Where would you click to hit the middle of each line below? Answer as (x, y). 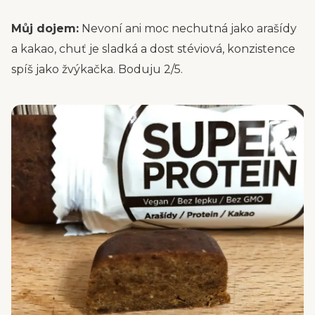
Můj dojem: (45, 28)
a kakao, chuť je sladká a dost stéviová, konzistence (153, 49)
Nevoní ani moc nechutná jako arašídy (188, 28)
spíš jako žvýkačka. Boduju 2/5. (97, 69)
